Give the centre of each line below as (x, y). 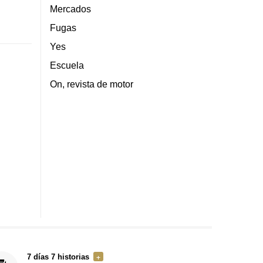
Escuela (67, 65)
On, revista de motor (91, 84)
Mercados (70, 9)
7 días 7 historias (58, 257)
